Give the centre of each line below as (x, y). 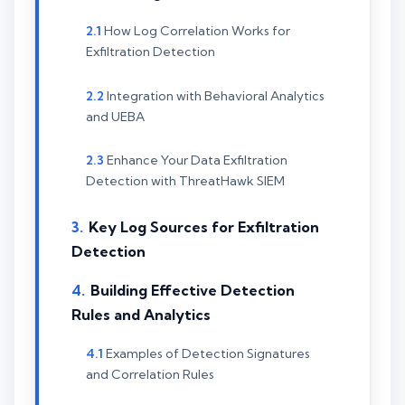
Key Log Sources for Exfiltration (204, 226)
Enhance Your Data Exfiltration (197, 160)
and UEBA (115, 116)
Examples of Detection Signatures (208, 353)
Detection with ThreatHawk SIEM (185, 181)
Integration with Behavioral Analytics (216, 95)
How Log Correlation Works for (197, 31)
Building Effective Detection (193, 290)
